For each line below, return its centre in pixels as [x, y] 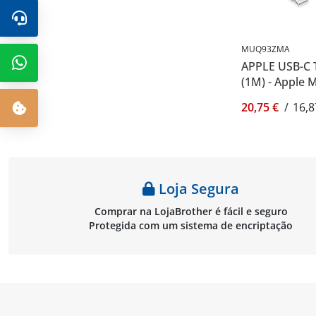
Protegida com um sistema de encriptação [191, 225]
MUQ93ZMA [266, 49]
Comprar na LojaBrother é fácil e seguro [191, 211]
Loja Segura [197, 189]
